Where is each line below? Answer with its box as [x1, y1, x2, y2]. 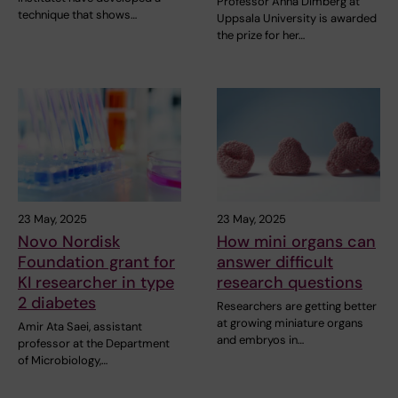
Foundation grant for [18, 251, 175, 274]
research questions [217, 272, 362, 294]
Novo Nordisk [18, 231, 120, 253]
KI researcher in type [18, 272, 174, 294]
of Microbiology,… [18, 353, 107, 369]
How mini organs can [217, 231, 376, 253]
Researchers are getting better [217, 298, 377, 314]
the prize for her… [217, 27, 305, 43]
